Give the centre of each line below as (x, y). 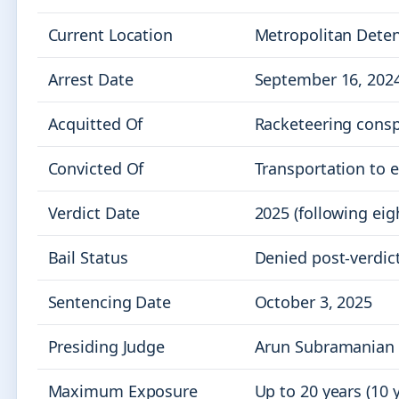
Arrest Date (90, 79)
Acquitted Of (95, 123)
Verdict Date (94, 212)
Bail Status (88, 257)
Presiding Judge (106, 346)
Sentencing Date (110, 301)
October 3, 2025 (313, 301)
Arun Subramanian (324, 346)
